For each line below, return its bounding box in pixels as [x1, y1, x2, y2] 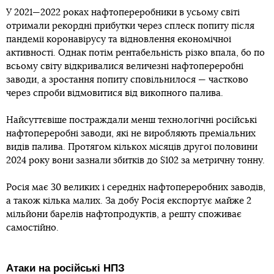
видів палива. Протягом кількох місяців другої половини [6, 143, 257, 152]
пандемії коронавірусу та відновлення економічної [6, 35, 231, 44]
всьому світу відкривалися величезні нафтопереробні [6, 62, 243, 71]
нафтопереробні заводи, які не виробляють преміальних [6, 129, 256, 138]
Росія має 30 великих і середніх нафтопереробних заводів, [6, 183, 265, 192]
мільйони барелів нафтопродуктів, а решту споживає [6, 210, 242, 219]
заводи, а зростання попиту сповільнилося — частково [6, 75, 248, 84]
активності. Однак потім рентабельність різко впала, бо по [6, 48, 265, 57]
